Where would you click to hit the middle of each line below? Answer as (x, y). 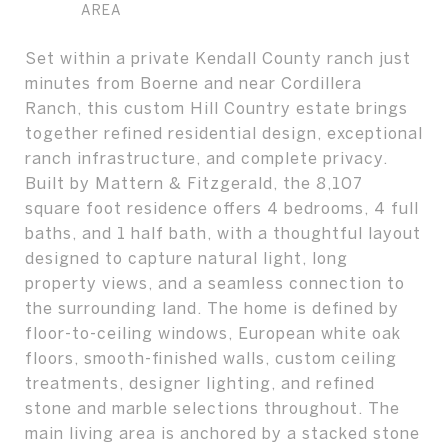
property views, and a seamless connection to (215, 283)
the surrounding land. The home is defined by (212, 308)
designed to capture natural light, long (186, 258)
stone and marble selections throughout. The (212, 408)
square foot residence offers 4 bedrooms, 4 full (222, 208)
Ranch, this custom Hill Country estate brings (216, 108)
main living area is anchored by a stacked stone (222, 433)
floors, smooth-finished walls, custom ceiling (211, 358)
